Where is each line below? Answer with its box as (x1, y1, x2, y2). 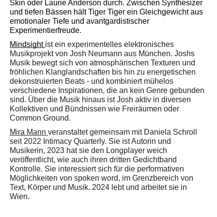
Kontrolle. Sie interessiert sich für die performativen (10, 165, 184, 173)
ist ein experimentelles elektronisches (45, 40, 174, 48)
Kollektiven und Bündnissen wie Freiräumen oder (10, 105, 179, 113)
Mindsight (10, 40, 45, 48)
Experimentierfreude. (10, 26, 83, 34)
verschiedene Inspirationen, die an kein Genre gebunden (10, 86, 204, 94)
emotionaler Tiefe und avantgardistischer (10, 17, 149, 25)
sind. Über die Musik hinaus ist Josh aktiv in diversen (10, 95, 191, 104)
